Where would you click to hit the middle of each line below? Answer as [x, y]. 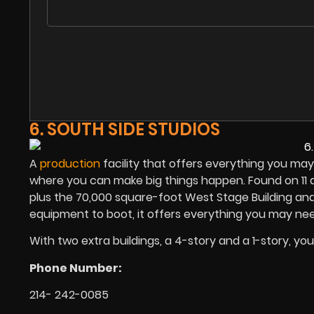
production [70, 164]
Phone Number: [76, 268]
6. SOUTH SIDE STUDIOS [125, 130]
